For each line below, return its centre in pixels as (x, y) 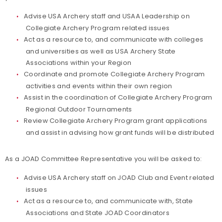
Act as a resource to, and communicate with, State (109, 201)
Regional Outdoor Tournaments (79, 109)
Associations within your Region (79, 63)
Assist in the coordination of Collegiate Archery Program (118, 97)
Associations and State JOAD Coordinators (98, 213)
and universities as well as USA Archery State (101, 51)
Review (37, 121)
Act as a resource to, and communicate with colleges (114, 39)
